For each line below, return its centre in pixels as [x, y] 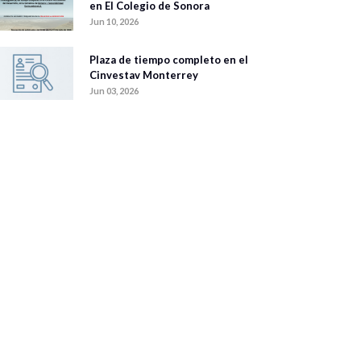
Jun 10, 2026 [114, 22]
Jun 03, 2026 [114, 91]
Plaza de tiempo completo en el [169, 60]
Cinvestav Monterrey [144, 75]
